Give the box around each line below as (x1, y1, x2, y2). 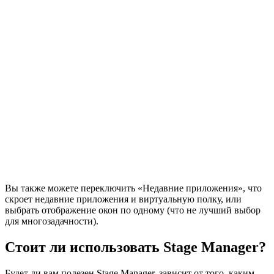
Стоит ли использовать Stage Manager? (5, 239, 266, 256)
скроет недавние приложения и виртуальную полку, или (5, 194, 242, 205)
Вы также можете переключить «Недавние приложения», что (5, 183, 262, 194)
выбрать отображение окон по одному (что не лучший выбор (5, 205, 261, 216)
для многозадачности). (5, 216, 98, 227)
